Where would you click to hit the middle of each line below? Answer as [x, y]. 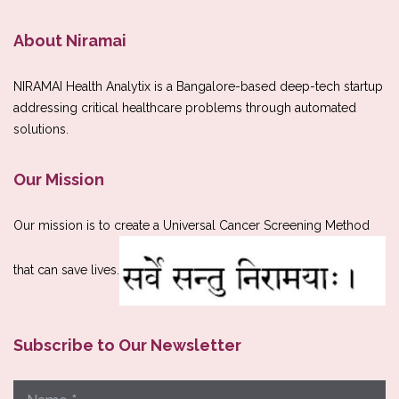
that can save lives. [66, 269]
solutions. [41, 130]
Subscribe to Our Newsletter [127, 346]
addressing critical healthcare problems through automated [185, 108]
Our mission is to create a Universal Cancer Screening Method [191, 226]
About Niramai [70, 41]
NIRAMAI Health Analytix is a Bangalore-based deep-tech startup [198, 87]
